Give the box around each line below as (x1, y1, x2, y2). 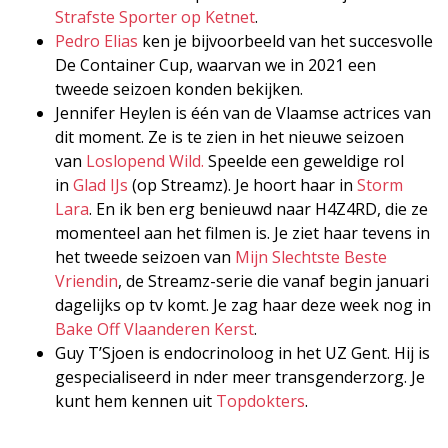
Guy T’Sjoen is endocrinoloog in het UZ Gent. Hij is (55, 341, 430, 364)
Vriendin (55, 269, 118, 292)
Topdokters (216, 389, 305, 412)
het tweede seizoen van (55, 245, 235, 268)
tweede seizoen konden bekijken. (55, 77, 303, 100)
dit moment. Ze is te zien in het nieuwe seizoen (55, 125, 404, 148)
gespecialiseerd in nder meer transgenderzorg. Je (55, 365, 425, 388)
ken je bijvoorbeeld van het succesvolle (138, 29, 433, 52)
